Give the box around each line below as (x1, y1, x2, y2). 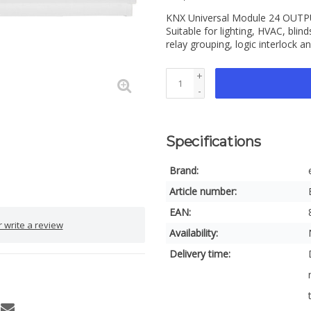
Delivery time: (169, 247, 230, 260)
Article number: (169, 185, 237, 198)
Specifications (166, 133, 261, 150)
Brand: (169, 164, 199, 177)
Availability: (169, 226, 218, 239)
